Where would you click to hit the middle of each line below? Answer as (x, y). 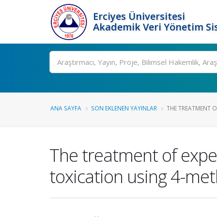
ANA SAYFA (66, 108)
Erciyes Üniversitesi (139, 16)
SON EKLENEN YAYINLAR (124, 108)
